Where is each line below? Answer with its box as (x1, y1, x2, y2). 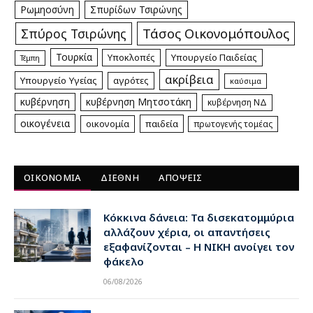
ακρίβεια (164, 71, 214, 88)
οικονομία (86, 117, 130, 131)
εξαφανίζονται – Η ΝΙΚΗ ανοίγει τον (103, 240, 294, 254)
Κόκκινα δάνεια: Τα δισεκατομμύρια (103, 210, 294, 225)
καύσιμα (229, 75, 261, 87)
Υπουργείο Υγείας (20, 74, 98, 87)
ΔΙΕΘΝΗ (101, 171, 139, 184)
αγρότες (112, 74, 149, 87)
